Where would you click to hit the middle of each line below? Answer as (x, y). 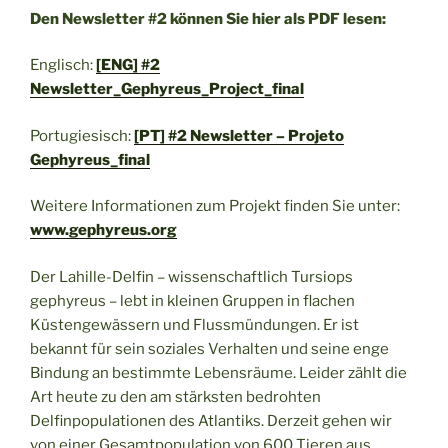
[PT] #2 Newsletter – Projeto (239, 135)
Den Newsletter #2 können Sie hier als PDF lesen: (208, 18)
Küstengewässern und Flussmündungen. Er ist (194, 324)
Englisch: (63, 65)
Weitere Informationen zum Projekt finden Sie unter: (215, 206)
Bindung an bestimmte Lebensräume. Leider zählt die (218, 372)
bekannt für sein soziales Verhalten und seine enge (209, 348)
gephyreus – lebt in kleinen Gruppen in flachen (192, 300)
